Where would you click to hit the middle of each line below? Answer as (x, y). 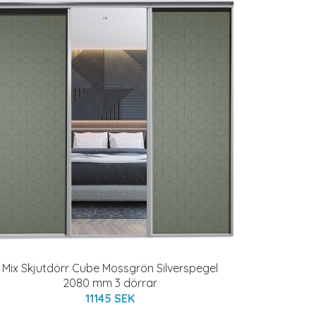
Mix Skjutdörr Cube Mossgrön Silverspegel (110, 268)
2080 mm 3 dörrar (110, 283)
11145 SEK (110, 298)
